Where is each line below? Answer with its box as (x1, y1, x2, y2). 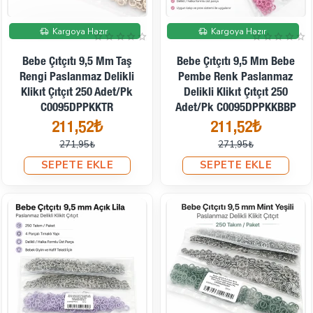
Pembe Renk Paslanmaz (178, 71, 293, 84)
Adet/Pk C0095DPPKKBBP (175, 102, 296, 115)
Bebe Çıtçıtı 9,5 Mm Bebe (176, 56, 295, 68)
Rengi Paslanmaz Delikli (20, 71, 135, 84)
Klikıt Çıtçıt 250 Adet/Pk (21, 87, 133, 99)
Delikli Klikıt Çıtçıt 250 (183, 87, 288, 99)
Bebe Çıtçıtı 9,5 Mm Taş (22, 56, 132, 68)
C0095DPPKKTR (41, 102, 114, 115)
